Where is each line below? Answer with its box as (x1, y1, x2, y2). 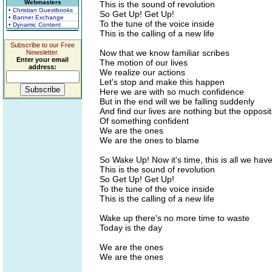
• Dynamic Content (8, 21, 61, 28)
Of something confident (100, 116, 189, 126)
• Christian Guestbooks (8, 7, 73, 13)
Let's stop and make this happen (100, 77, 225, 87)
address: (29, 63, 56, 70)
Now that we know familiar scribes (100, 48, 229, 58)
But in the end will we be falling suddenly (100, 97, 254, 106)
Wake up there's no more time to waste (100, 213, 250, 223)
